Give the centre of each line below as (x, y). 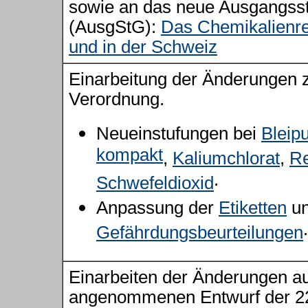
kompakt (130, 157)
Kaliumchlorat (226, 158)
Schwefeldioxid (155, 183)
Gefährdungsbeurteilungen (200, 232)
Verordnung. (117, 99)
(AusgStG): (115, 27)
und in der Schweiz (143, 47)
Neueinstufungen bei (179, 133)
